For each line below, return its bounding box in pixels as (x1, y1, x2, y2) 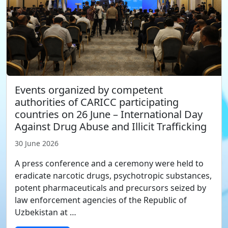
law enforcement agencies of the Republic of (15, 194, 187, 206)
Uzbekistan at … (15, 207, 76, 218)
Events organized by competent (15, 83, 163, 97)
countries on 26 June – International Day (15, 107, 203, 122)
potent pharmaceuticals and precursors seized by (15, 182, 206, 194)
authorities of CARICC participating (15, 95, 179, 109)
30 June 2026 (15, 138, 59, 149)
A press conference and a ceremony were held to (15, 158, 204, 169)
